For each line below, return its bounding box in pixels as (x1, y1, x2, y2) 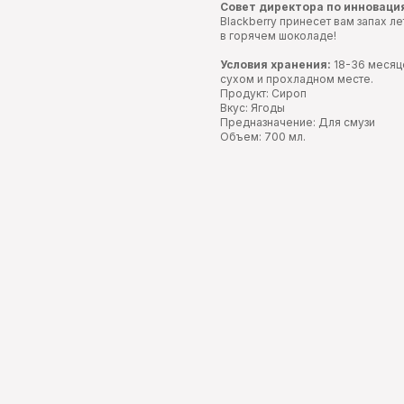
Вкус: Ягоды (220, 101, 285, 115)
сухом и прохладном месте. (220, 72, 373, 87)
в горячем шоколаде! (220, 29, 336, 43)
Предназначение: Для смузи (220, 115, 375, 130)
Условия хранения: (220, 58, 331, 72)
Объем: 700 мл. (220, 130, 306, 144)
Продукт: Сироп (220, 87, 307, 101)
